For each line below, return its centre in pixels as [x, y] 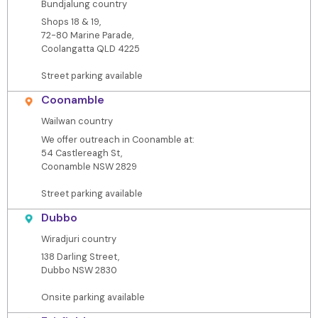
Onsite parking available [93, 297]
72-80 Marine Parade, [87, 35]
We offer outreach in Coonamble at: [117, 139]
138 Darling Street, [80, 257]
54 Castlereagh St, [81, 153]
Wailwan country [77, 121]
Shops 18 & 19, [71, 22]
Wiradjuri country [78, 238]
